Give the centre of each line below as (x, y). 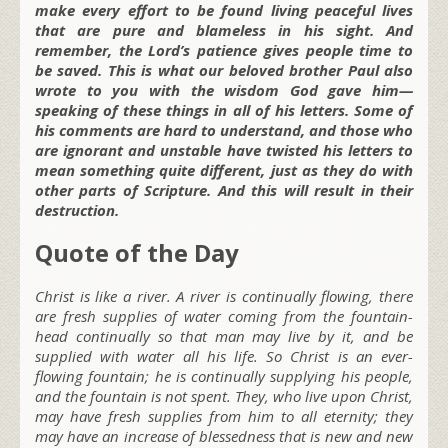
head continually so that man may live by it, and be (224, 336)
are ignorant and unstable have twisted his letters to (224, 150)
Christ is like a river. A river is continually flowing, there (224, 296)
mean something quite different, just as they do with (224, 170)
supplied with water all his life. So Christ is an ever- (224, 356)
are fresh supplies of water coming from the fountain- (224, 316)
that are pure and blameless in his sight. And (224, 30)
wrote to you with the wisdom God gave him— (224, 90)
